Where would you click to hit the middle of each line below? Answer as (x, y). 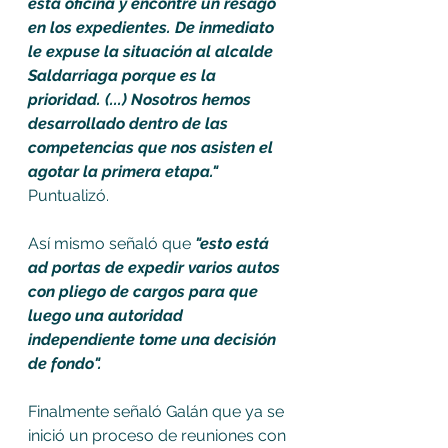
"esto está (234, 244)
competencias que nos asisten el (152, 148)
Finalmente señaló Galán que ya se (158, 412)
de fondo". (67, 364)
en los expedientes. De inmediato (153, 28)
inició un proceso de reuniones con (159, 436)
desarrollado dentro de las (130, 124)
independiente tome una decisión (154, 340)
